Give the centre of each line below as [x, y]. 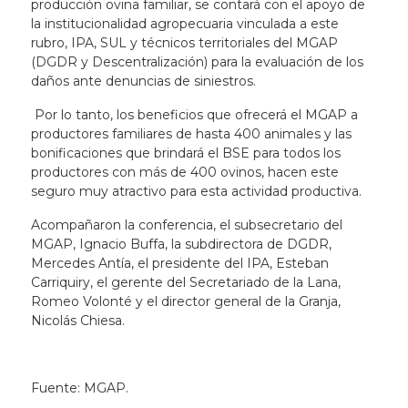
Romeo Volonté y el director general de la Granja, [185, 302]
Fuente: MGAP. [79, 388]
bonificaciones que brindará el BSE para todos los [185, 153]
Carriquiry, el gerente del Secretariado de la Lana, [185, 283]
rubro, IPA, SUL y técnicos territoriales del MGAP [184, 43]
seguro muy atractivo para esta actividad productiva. [196, 192]
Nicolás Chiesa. [77, 321]
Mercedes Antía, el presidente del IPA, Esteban [179, 264]
